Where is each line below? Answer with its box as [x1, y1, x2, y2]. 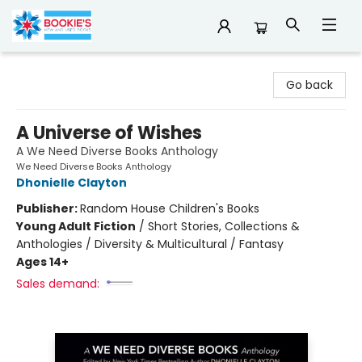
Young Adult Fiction [16, 218, 136, 234]
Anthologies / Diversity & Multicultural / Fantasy [16, 236, 284, 252]
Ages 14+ [16, 254, 69, 270]
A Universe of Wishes [16, 120, 202, 145]
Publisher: [16, 200, 80, 217]
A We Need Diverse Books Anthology [16, 143, 218, 159]
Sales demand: [16, 276, 99, 292]
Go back [286, 77, 333, 93]
